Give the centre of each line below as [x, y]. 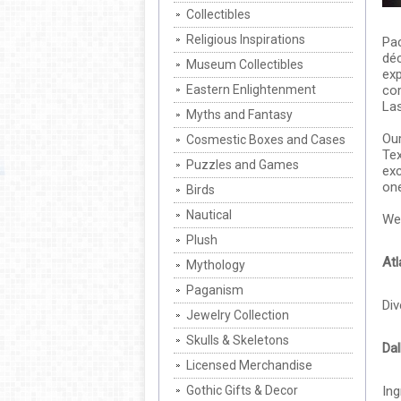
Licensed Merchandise [249, 365]
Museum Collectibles [245, 64]
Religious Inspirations [246, 39]
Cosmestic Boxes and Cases [266, 140]
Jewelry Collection [238, 315]
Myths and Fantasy [239, 115]
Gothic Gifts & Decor [242, 390]
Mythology [216, 265]
